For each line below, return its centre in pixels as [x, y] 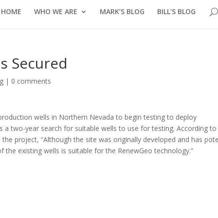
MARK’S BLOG [122, 11]
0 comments [31, 81]
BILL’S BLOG [176, 11]
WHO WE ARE [56, 11]
